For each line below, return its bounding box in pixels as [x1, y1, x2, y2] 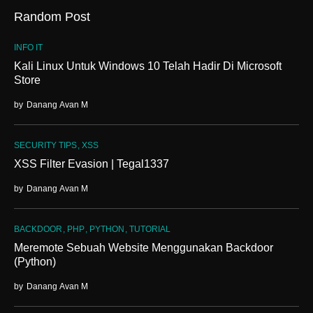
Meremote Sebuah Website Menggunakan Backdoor [14, 241, 273, 254]
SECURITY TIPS [14, 140, 77, 150]
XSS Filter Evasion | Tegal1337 [14, 157, 169, 170]
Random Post [14, 9, 90, 24]
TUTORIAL [129, 224, 170, 234]
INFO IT [14, 42, 43, 52]
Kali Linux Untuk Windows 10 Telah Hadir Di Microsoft [14, 59, 282, 72]
